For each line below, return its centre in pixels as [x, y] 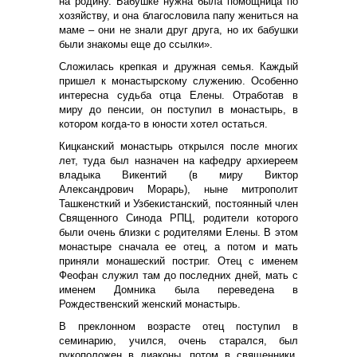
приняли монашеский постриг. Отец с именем [178, 261]
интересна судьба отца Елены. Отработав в [178, 95]
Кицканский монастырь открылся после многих [178, 146]
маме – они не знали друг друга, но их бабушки [178, 29]
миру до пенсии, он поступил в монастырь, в [178, 109]
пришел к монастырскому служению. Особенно [178, 80]
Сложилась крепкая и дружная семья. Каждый [178, 66]
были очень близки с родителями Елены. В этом [178, 232]
